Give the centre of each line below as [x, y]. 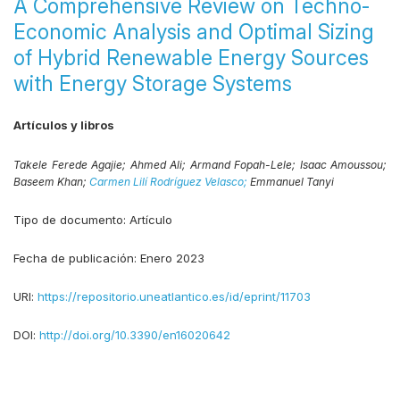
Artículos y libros [64, 125]
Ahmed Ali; [160, 165]
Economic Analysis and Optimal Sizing [194, 32]
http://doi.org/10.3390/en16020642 [135, 335]
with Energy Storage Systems [153, 84]
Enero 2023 [172, 258]
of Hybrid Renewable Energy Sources [191, 58]
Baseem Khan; [51, 182]
